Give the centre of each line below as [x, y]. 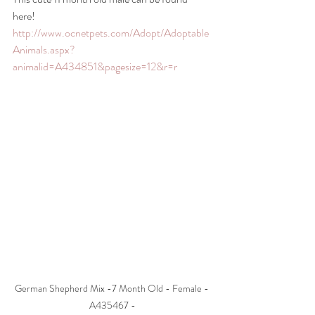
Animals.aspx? [44, 49]
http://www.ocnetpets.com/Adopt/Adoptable [111, 32]
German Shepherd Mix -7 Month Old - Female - [112, 289]
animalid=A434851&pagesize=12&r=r [95, 66]
